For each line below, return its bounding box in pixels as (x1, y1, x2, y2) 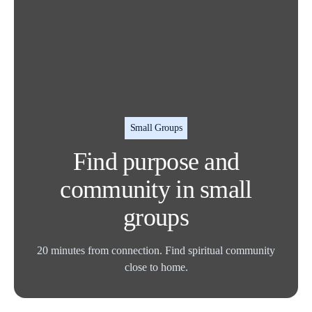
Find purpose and (72, 147, 240, 175)
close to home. (124, 260, 188, 273)
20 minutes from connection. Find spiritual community (37, 244, 275, 256)
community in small (60, 175, 252, 203)
